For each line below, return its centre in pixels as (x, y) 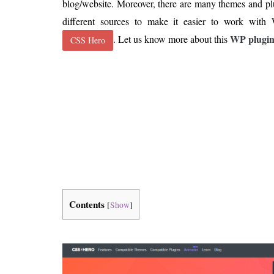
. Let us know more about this (172, 39)
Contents (87, 205)
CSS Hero (88, 40)
